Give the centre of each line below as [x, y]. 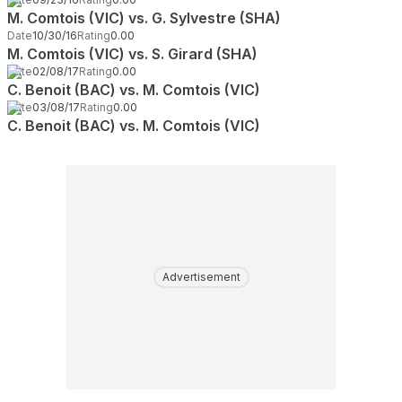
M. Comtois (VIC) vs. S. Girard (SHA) [132, 54]
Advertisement [201, 277]
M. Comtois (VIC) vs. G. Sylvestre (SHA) [144, 18]
